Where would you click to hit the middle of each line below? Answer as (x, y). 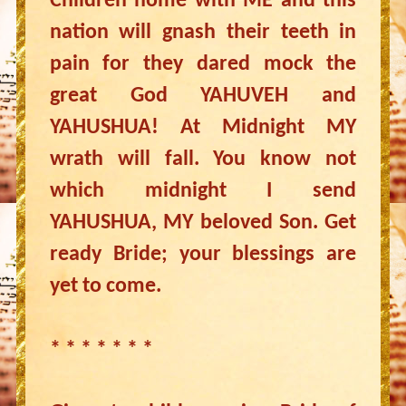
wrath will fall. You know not (203, 159)
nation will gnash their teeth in (203, 33)
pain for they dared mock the (203, 64)
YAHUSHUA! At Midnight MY (203, 128)
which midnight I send (203, 191)
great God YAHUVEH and (203, 96)
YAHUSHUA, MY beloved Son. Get (203, 223)
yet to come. (105, 286)
